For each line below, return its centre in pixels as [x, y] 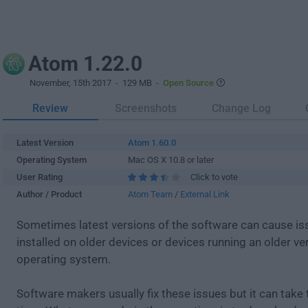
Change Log [241, 108]
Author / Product [49, 194]
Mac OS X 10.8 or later [171, 160]
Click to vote [214, 177]
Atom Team [150, 194]
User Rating [40, 177]
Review [51, 108]
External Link [205, 194]
